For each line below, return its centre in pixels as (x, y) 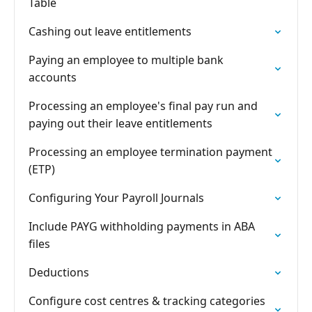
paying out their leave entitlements (120, 123)
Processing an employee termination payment (150, 152)
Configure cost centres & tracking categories (147, 301)
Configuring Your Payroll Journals (116, 198)
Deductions (59, 272)
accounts (53, 77)
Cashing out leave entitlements (110, 31)
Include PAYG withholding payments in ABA (142, 226)
